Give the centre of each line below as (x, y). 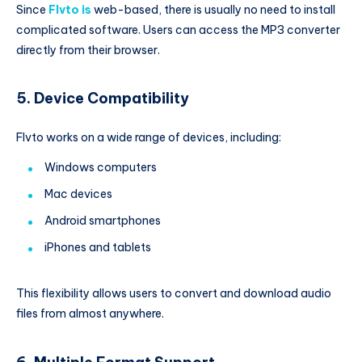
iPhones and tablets (98, 248)
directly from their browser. (88, 50)
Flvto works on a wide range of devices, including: (149, 137)
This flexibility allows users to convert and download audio (174, 294)
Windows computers (101, 168)
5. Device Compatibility (103, 99)
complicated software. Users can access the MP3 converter (178, 29)
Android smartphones (103, 221)
